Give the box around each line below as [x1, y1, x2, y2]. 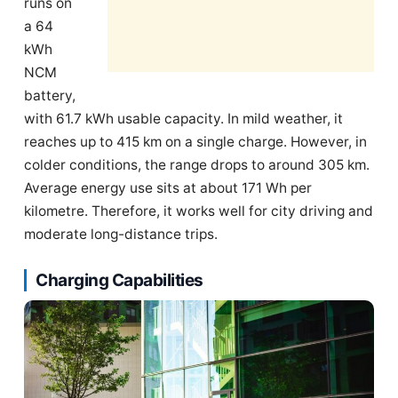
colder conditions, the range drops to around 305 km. [24, 155, 370, 173]
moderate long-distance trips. [24, 225, 218, 243]
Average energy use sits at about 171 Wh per [24, 179, 312, 196]
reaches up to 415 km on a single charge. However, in [24, 132, 367, 150]
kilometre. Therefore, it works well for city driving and [24, 202, 373, 219]
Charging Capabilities [36, 269, 203, 291]
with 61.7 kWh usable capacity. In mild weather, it [24, 109, 343, 127]
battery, [24, 86, 76, 104]
